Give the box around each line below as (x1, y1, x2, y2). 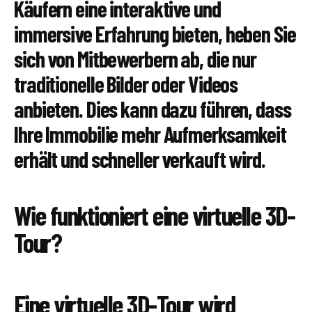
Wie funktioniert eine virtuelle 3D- (14, 198, 295, 231)
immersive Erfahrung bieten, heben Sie (14, 20, 296, 47)
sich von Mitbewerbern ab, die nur (14, 45, 257, 72)
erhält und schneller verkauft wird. (14, 146, 265, 173)
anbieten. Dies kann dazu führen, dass (14, 95, 291, 123)
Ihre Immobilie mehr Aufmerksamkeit (14, 120, 286, 148)
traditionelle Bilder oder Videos (14, 70, 238, 97)
